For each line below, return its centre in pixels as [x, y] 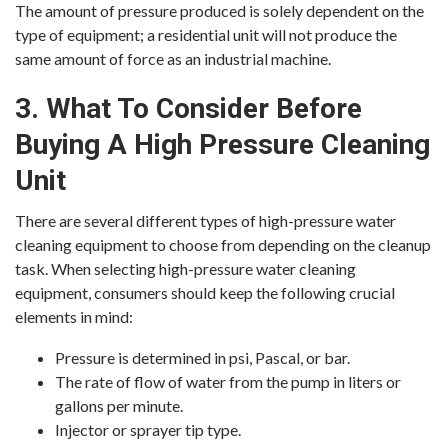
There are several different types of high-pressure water [205, 220]
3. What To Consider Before [188, 108]
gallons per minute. [119, 405]
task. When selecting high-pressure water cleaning [185, 268]
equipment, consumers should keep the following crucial [205, 292]
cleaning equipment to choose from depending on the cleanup [223, 244]
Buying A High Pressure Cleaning [222, 144]
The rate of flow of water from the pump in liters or [228, 381]
